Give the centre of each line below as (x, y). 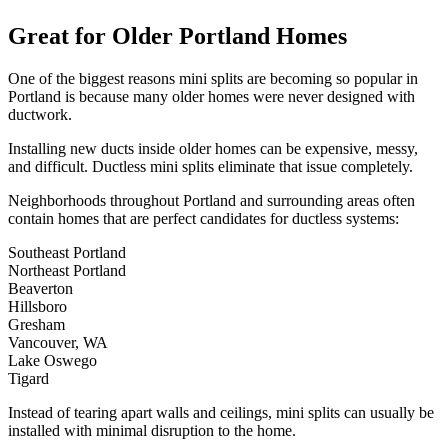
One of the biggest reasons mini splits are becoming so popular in (213, 79)
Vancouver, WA (58, 343)
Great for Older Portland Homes (177, 36)
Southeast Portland (67, 253)
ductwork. (40, 115)
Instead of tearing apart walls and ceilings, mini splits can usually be (221, 413)
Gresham (36, 325)
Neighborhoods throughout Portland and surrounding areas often (211, 201)
